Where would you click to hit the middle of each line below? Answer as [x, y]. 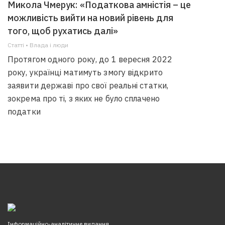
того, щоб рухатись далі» [63, 31]
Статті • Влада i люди [38, 45]
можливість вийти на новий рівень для [90, 18]
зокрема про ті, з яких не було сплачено [84, 98]
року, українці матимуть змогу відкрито [85, 72]
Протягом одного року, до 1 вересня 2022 [90, 59]
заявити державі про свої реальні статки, [88, 85]
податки [24, 111]
